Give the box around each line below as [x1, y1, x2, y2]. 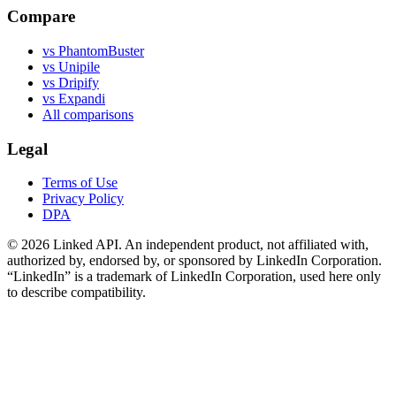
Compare [7, 7, 75, 27]
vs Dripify [42, 74, 99, 90]
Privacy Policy [42, 191, 124, 207]
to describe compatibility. [7, 285, 146, 301]
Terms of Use [42, 175, 118, 191]
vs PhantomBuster [42, 42, 144, 58]
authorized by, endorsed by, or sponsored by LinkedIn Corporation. [7, 253, 382, 269]
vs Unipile [42, 58, 100, 74]
